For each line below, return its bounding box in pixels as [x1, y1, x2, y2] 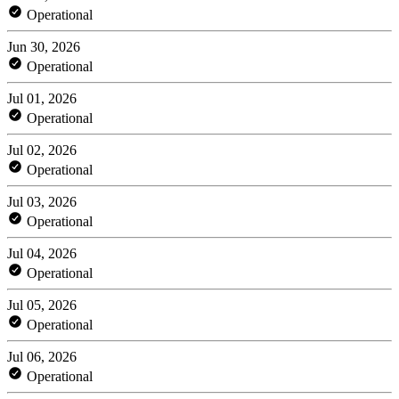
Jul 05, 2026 [7, 297, 77, 313]
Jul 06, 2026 [7, 348, 77, 364]
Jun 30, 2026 [7, 38, 80, 54]
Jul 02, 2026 [7, 142, 77, 158]
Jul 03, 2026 [7, 193, 77, 209]
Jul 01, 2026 [7, 90, 77, 106]
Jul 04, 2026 [7, 245, 77, 261]
